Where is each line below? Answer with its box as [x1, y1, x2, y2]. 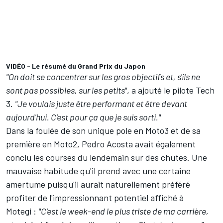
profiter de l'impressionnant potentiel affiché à [6, 192, 184, 204]
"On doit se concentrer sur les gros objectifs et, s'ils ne [6, 71, 200, 83]
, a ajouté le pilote [127, 85, 196, 96]
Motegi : [6, 206, 38, 217]
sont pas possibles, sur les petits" [6, 85, 127, 96]
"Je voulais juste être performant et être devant [15, 98, 187, 110]
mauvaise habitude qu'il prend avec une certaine [6, 165, 191, 177]
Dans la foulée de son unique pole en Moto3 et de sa [6, 125, 201, 136]
